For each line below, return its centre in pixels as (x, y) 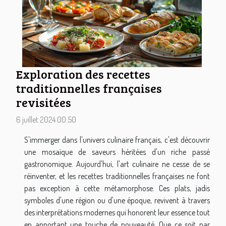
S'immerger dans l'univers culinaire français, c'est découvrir (117, 139)
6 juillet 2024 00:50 (46, 119)
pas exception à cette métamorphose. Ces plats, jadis (117, 188)
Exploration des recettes (83, 74)
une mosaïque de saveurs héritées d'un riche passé (117, 152)
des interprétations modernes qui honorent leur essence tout (117, 212)
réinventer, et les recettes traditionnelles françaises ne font (117, 176)
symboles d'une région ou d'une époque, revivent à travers (117, 200)
